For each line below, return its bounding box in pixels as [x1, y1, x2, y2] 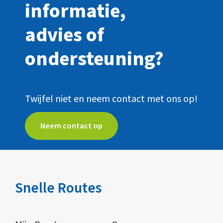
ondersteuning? [25, 44, 164, 73]
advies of [25, 20, 104, 49]
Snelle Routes [15, 177, 102, 199]
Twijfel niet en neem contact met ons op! [25, 92, 198, 106]
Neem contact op [40, 120, 103, 131]
